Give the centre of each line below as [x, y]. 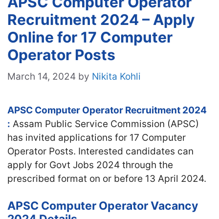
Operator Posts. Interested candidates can [100, 151]
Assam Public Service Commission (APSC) [105, 124]
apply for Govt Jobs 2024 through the [90, 165]
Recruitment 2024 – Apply [101, 20]
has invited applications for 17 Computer [97, 137]
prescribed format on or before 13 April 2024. [107, 178]
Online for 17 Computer [90, 37]
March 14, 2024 [42, 76]
